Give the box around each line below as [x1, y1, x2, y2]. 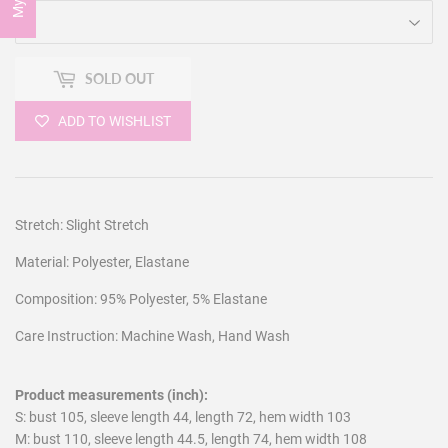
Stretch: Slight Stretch [15, 216, 149, 233]
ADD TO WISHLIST [58, 112, 171, 129]
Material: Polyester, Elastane [15, 253, 189, 270]
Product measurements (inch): [15, 386, 208, 403]
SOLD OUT [85, 70, 154, 88]
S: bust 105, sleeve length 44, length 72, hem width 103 [15, 408, 351, 425]
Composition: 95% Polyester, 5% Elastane [15, 290, 267, 307]
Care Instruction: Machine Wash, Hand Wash [15, 327, 290, 344]
